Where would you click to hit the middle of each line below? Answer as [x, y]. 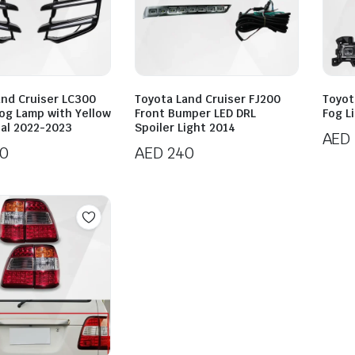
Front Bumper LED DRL [196, 114]
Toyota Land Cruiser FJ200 [208, 99]
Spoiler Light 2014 [185, 128]
